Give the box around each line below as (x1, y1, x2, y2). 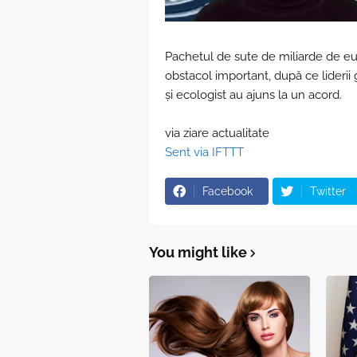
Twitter (310, 185, 346, 198)
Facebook (202, 185, 253, 198)
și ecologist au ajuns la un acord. (165, 88, 342, 102)
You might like (149, 244, 247, 261)
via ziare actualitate (165, 126, 269, 140)
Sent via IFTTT (165, 145, 244, 159)
